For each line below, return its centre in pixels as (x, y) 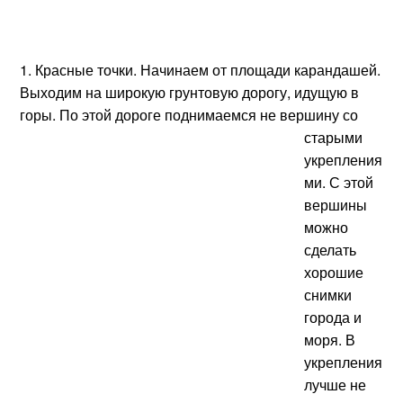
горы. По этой (68, 115)
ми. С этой (339, 182)
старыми (334, 137)
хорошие (334, 272)
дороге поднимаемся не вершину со (237, 115)
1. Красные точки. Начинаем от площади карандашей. (201, 70)
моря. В (330, 340)
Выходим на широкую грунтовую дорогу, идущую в (190, 92)
